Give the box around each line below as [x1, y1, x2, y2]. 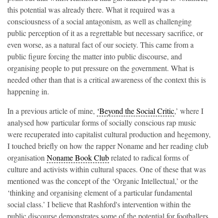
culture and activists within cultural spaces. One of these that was [7, 164, 206, 174]
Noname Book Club [47, 152, 109, 163]
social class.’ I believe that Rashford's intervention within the [7, 199, 191, 209]
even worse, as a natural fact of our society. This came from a [7, 39, 194, 50]
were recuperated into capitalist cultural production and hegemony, [7, 129, 211, 139]
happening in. [7, 86, 49, 96]
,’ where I [174, 106, 203, 116]
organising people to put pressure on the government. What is [7, 63, 194, 73]
